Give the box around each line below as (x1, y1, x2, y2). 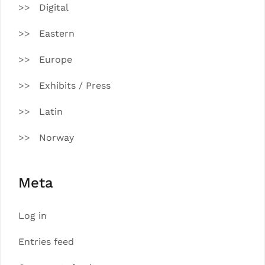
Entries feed (18, 235, 74, 247)
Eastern (39, 27, 75, 39)
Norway (39, 131, 74, 143)
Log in (18, 209, 47, 221)
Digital (39, 1, 69, 13)
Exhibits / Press (39, 79, 111, 91)
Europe (39, 53, 72, 65)
